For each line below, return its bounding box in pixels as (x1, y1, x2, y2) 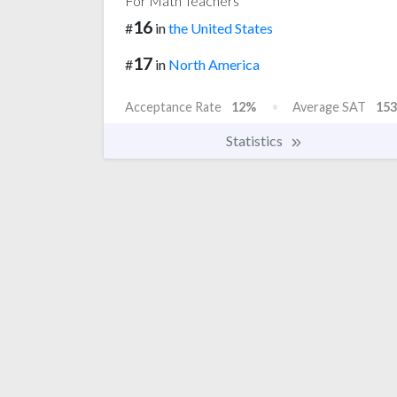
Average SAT (292, 98, 366, 114)
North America (168, 55, 260, 73)
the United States (168, 19, 273, 37)
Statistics (226, 131, 285, 149)
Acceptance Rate (125, 98, 222, 114)
